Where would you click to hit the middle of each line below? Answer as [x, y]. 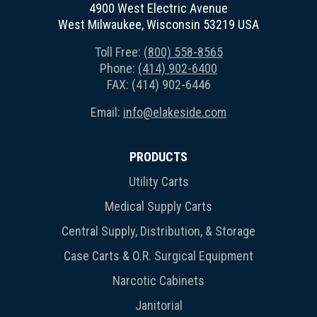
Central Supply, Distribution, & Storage [158, 231]
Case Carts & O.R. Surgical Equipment [158, 255]
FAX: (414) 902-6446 [158, 84]
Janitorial [158, 305]
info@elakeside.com [175, 112]
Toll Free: [119, 52]
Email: [107, 112]
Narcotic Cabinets [158, 280]
